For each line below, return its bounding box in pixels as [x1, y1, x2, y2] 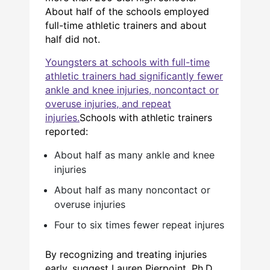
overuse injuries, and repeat [45, 97, 171, 110]
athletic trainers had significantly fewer [45, 69, 223, 82]
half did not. [45, 33, 100, 45]
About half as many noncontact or [54, 183, 210, 196]
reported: [45, 125, 88, 137]
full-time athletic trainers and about [45, 19, 207, 31]
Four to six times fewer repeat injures [54, 218, 224, 231]
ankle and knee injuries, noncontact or [45, 83, 219, 96]
